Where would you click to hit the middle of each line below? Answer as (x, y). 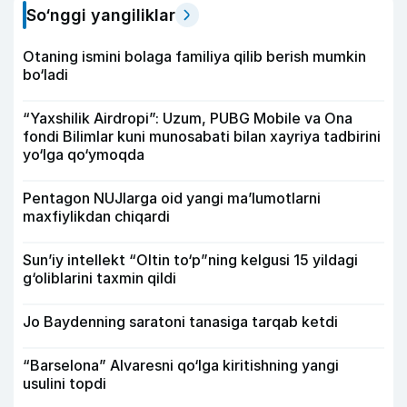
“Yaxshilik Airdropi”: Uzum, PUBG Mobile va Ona (188, 118)
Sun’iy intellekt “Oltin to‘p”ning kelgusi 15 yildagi (190, 259)
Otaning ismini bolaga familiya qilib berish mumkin (194, 56)
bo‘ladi (45, 74)
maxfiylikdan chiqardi (96, 216)
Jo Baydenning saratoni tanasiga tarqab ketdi (180, 321)
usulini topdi (65, 383)
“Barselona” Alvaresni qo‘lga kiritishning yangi (181, 365)
